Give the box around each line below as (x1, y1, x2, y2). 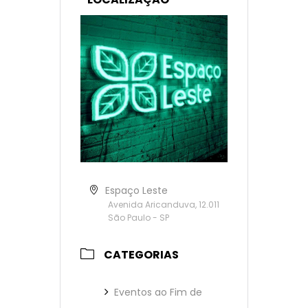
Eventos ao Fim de (114, 285, 202, 300)
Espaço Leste (105, 184, 168, 198)
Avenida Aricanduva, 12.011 (108, 199, 219, 211)
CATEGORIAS (104, 247, 179, 263)
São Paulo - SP (108, 212, 169, 224)
